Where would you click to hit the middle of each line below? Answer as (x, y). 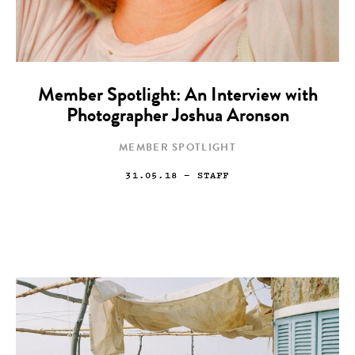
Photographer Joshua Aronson (177, 117)
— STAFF (204, 174)
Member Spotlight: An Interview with (177, 96)
